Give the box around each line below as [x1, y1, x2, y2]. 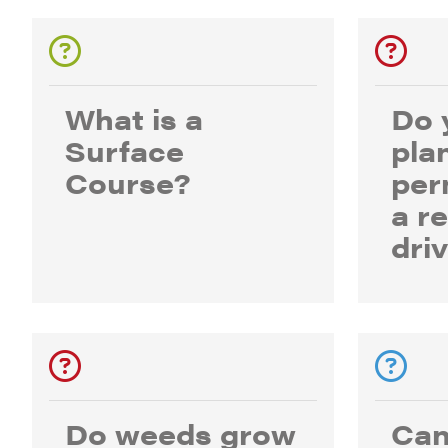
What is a [65, 98, 203, 138]
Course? [65, 162, 191, 202]
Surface [65, 130, 184, 170]
